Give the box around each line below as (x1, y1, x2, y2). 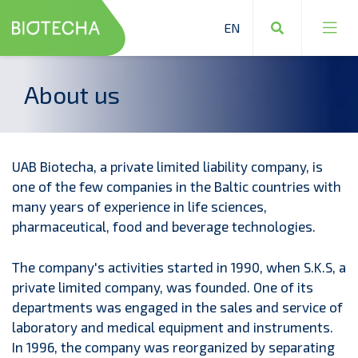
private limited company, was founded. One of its (12, 278, 313, 295)
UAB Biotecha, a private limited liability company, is (12, 158, 323, 174)
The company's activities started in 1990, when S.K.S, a (12, 258, 346, 275)
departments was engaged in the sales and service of (12, 298, 343, 315)
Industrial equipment (95, 102, 213, 117)
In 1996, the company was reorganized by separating (12, 338, 335, 355)
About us (24, 80, 120, 109)
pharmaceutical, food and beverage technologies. (12, 218, 316, 234)
